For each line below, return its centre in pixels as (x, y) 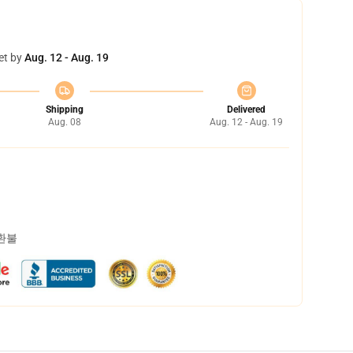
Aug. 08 (64, 122)
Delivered (246, 110)
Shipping (64, 110)
